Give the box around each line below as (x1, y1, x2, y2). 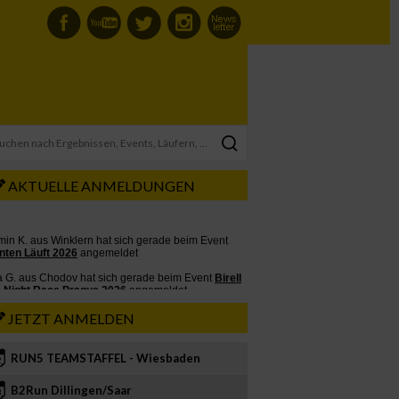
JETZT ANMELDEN (8, 310, 134, 327)
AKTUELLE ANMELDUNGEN (5, 177, 195, 194)
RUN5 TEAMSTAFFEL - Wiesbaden (11, 351, 200, 365)
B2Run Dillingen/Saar (11, 383, 132, 397)
